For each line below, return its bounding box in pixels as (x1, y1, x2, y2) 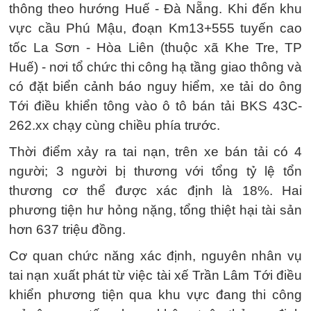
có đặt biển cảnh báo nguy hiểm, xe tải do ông (9, 79, 302, 94)
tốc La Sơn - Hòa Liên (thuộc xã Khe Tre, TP (9, 40, 302, 55)
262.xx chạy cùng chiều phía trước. (9, 118, 220, 133)
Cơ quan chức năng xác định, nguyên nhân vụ (9, 249, 302, 263)
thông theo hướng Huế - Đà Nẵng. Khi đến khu (9, 1, 302, 16)
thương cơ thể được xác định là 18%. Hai (9, 183, 302, 198)
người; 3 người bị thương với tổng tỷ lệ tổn (9, 164, 302, 178)
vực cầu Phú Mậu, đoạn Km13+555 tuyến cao (9, 21, 302, 35)
